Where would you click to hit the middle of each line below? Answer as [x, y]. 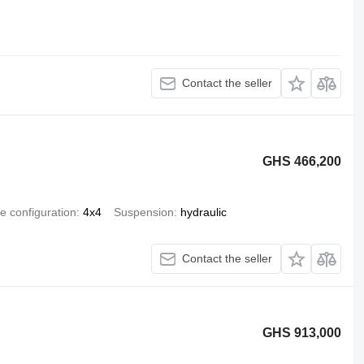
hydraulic [203, 212]
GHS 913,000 [302, 332]
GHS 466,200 [302, 161]
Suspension [143, 212]
